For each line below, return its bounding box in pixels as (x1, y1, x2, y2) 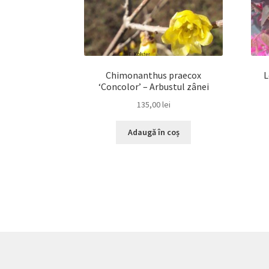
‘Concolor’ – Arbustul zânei (98, 80, 209, 92)
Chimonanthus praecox (106, 68, 202, 81)
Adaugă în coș (127, 127, 180, 138)
